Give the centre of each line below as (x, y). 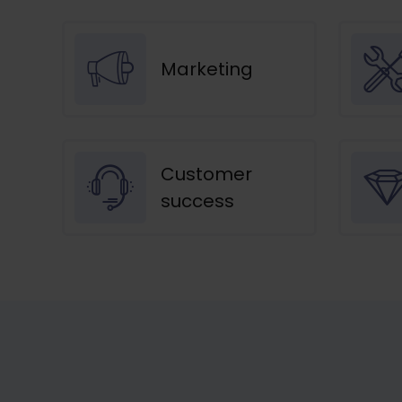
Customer (206, 174)
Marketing (207, 69)
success (197, 201)
